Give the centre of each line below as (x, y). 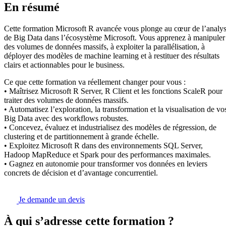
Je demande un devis (52, 200)
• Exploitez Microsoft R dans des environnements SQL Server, (103, 146)
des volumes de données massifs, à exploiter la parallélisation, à (104, 47)
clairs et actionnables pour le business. (64, 65)
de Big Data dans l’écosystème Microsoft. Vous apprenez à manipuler (115, 38)
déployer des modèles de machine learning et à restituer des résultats (112, 56)
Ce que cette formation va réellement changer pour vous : (95, 82)
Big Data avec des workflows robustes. (66, 119)
